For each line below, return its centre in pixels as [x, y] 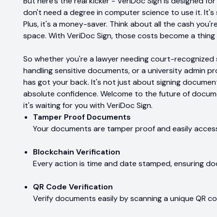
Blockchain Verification [77, 152]
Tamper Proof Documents [82, 117]
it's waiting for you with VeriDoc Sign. [88, 106]
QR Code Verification [73, 187]
